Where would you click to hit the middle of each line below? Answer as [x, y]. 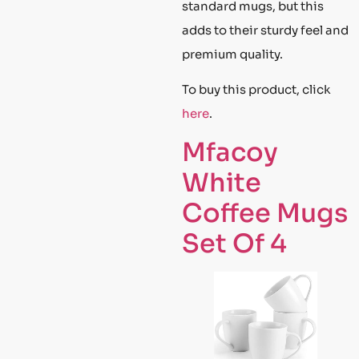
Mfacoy [230, 153]
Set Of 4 [234, 244]
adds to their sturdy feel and [265, 30]
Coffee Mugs [265, 214]
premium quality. [232, 54]
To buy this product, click [256, 90]
